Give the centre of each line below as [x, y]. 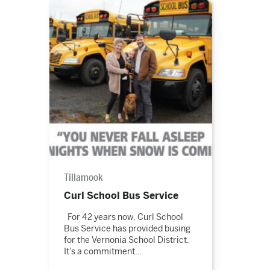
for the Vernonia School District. [126, 240]
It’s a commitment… [102, 251]
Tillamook [83, 178]
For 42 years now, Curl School [123, 217]
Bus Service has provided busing [127, 228]
